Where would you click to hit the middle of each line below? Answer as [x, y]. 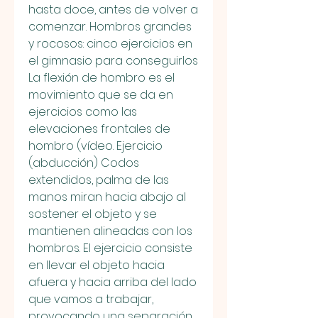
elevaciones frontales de [99, 128]
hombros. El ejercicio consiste [110, 248]
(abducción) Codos [84, 163]
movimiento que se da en [101, 94]
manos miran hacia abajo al [107, 197]
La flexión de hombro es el [102, 77]
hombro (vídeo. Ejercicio [95, 146]
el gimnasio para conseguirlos [113, 60]
